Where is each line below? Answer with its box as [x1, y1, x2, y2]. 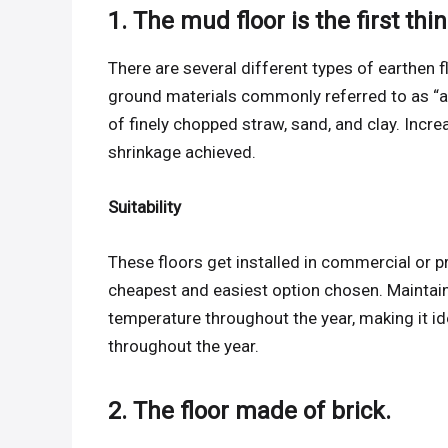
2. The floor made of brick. [108, 397, 392, 426]
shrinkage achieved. [108, 142, 257, 163]
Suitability [108, 197, 182, 218]
